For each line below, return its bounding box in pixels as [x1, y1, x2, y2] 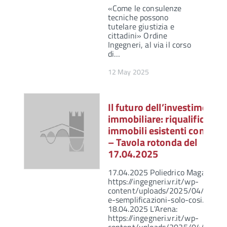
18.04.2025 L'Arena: [107, 203, 178, 215]
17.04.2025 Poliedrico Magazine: [107, 166, 222, 179]
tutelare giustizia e [107, 20, 174, 33]
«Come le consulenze [107, 2, 182, 15]
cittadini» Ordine [107, 29, 168, 42]
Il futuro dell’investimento [107, 99, 222, 116]
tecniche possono [107, 11, 169, 24]
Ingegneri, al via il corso [107, 39, 191, 51]
